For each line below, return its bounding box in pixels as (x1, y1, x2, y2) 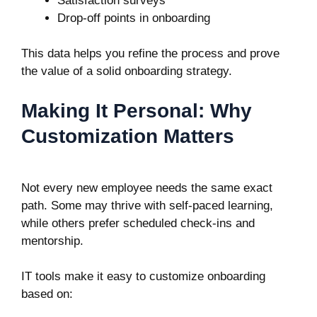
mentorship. (21, 234, 83, 248)
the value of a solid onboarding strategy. (21, 64, 232, 78)
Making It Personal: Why (21, 99, 252, 122)
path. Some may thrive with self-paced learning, (21, 198, 273, 212)
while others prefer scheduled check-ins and (21, 216, 255, 230)
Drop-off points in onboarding (57, 11, 210, 25)
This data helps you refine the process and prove (21, 47, 279, 60)
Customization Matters (21, 125, 234, 147)
